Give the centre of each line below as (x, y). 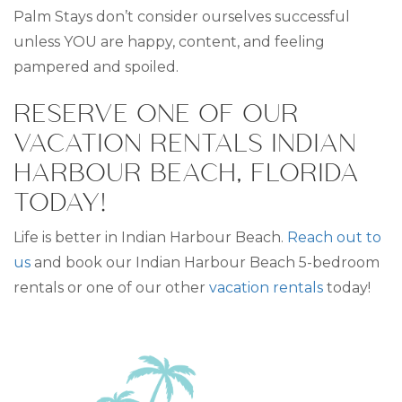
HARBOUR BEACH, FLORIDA (186, 172)
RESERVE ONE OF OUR (156, 113)
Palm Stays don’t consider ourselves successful (182, 17)
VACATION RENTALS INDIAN (185, 142)
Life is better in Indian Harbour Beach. (150, 237)
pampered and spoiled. (96, 67)
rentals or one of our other (111, 288)
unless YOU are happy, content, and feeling (169, 42)
